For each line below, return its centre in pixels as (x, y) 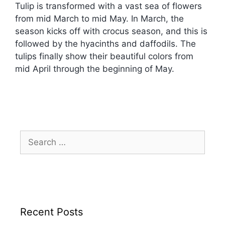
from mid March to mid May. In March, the (99, 18)
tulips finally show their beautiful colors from (104, 56)
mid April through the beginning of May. (95, 69)
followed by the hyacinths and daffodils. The (105, 43)
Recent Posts (51, 212)
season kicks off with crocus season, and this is (111, 31)
